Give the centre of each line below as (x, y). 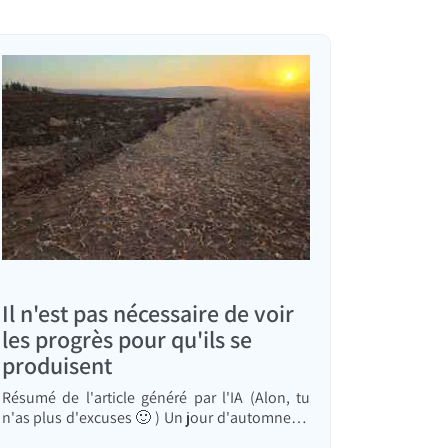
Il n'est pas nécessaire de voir (148, 313)
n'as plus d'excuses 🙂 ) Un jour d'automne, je (156, 418)
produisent (57, 365)
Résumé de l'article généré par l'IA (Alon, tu (156, 398)
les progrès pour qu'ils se (127, 339)
